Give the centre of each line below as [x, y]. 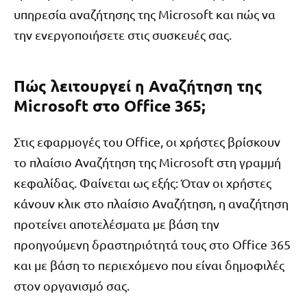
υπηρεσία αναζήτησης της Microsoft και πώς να [145, 14]
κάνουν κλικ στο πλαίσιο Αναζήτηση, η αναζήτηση [151, 203]
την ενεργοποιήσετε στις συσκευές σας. [123, 35]
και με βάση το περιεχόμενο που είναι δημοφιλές [149, 265]
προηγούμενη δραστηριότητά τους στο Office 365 [152, 244]
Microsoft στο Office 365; [110, 106]
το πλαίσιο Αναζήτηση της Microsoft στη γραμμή [147, 162]
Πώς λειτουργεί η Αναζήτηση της [138, 86]
